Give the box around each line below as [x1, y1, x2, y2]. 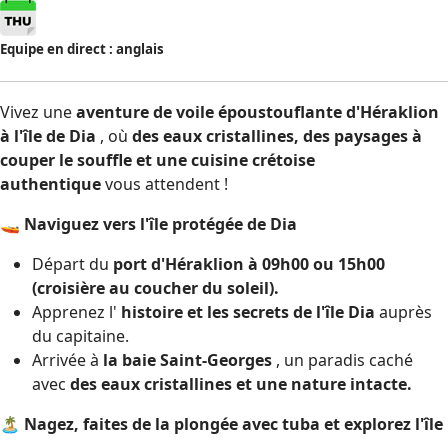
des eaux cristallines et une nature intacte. [70, 372, 412, 395]
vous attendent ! [101, 172, 228, 195]
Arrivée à [32, 348, 103, 371]
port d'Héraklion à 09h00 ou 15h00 [113, 252, 385, 275]
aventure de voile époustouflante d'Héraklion [76, 100, 439, 123]
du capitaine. [32, 324, 129, 347]
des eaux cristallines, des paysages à [132, 124, 422, 147]
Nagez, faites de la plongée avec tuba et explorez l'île [24, 412, 443, 435]
